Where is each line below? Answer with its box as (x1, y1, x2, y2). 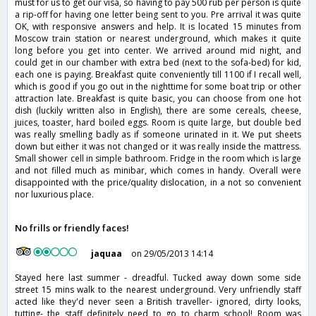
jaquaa (91, 248, 123, 260)
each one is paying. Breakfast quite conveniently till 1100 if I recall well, (15, 68, 301, 81)
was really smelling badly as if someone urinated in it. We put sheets (15, 128, 301, 141)
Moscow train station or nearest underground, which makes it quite (15, 32, 301, 45)
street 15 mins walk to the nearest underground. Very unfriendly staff (15, 284, 301, 296)
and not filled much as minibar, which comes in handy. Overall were (15, 164, 301, 177)
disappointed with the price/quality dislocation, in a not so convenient (15, 176, 301, 189)
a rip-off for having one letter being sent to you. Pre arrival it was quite (15, 8, 301, 21)
